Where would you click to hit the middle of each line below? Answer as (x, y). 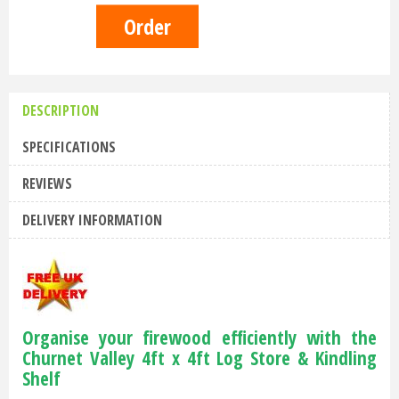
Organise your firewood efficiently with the (199, 338)
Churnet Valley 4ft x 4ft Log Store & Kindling (199, 358)
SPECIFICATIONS (69, 147)
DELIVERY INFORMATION (92, 220)
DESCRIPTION (61, 111)
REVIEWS (47, 184)
